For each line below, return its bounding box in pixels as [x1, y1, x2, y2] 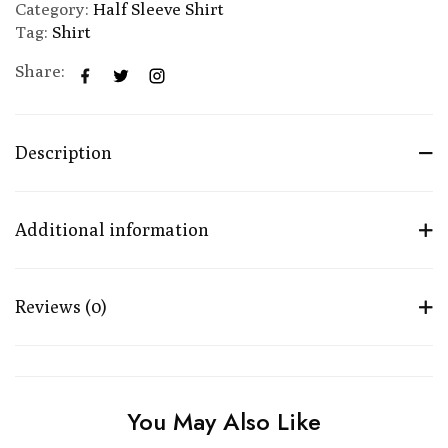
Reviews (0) [15, 295, 107, 317]
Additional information [15, 218, 209, 240]
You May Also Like [127, 403, 321, 439]
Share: [15, 60, 65, 81]
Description [15, 141, 112, 163]
